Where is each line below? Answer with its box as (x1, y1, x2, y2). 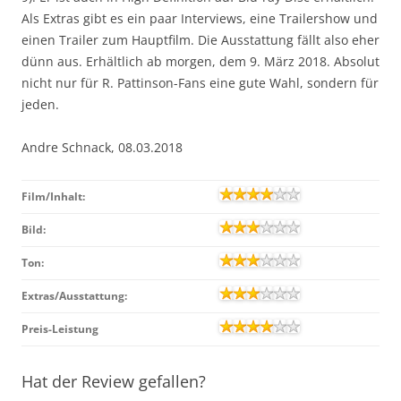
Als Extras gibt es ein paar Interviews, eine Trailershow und (21, 9, 378, 27)
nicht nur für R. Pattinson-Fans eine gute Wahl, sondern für (21, 73, 379, 91)
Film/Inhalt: (21, 188, 85, 204)
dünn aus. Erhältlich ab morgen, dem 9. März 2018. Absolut (21, 52, 380, 70)
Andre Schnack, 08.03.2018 (21, 138, 183, 156)
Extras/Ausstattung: (21, 287, 127, 303)
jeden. (21, 95, 59, 113)
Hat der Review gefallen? (21, 370, 206, 392)
